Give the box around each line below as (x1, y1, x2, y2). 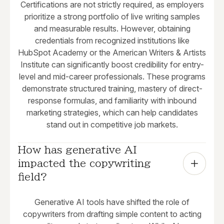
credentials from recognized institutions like (34, 35, 189, 46)
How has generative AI (18, 144, 137, 155)
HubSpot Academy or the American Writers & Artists (18, 47, 206, 58)
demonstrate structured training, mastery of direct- (21, 83, 202, 94)
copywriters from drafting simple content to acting (22, 209, 201, 219)
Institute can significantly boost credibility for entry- (20, 59, 204, 70)
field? (18, 171, 47, 182)
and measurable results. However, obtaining (33, 23, 190, 34)
